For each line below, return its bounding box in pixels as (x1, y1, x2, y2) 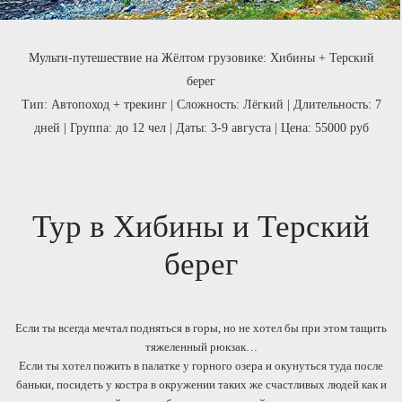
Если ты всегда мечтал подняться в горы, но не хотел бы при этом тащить (15, 321, 387, 335)
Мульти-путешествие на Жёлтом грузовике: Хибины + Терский (28, 51, 374, 65)
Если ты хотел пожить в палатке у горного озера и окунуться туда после (19, 359, 383, 372)
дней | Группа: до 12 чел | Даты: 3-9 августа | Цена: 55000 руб (33, 121, 369, 135)
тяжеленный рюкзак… (144, 340, 258, 354)
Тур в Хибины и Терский (32, 209, 370, 244)
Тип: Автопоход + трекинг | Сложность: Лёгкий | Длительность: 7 (21, 98, 381, 111)
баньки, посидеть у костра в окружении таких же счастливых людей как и (15, 378, 387, 391)
